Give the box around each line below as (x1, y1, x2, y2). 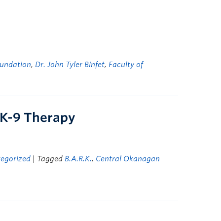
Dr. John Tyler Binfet (35, 60, 105, 69)
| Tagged (33, 154, 65, 163)
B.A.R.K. (65, 154, 92, 163)
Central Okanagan (96, 154, 160, 163)
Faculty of (109, 60, 143, 69)
